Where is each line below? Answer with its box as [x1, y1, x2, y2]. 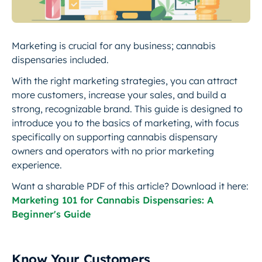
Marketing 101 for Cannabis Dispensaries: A [12, 194, 213, 206]
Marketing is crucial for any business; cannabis [12, 40, 216, 51]
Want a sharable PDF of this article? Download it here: [12, 180, 249, 192]
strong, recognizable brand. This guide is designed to [12, 103, 243, 115]
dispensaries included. [12, 54, 111, 65]
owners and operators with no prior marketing [12, 145, 214, 157]
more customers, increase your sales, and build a [12, 89, 226, 101]
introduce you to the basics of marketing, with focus [12, 117, 239, 129]
